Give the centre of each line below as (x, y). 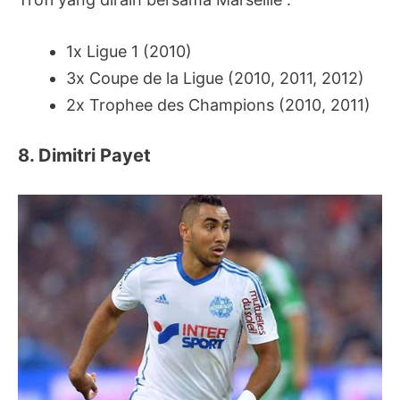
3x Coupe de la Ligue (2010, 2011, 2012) (215, 79)
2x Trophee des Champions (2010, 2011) (218, 105)
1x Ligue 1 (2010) (129, 52)
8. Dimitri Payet (84, 156)
